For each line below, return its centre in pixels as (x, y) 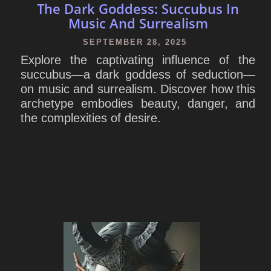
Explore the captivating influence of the (138, 60)
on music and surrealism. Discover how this (138, 89)
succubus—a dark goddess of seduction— (138, 74)
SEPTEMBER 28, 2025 (135, 42)
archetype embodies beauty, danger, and (138, 103)
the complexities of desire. (91, 118)
